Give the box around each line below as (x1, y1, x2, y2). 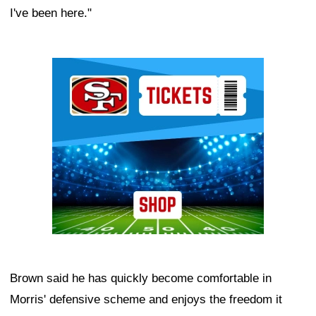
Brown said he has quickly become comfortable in (10, 272, 272, 286)
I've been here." (10, 6, 92, 20)
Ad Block (52, 61, 99, 75)
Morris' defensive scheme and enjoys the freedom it (10, 293, 282, 307)
